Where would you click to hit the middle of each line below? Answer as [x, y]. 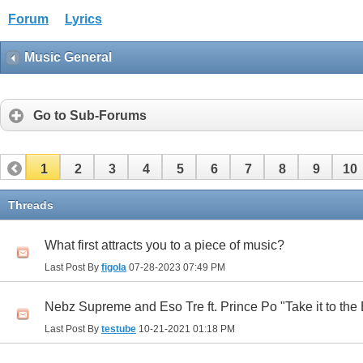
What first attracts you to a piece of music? [164, 246]
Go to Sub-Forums [90, 115]
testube [119, 329]
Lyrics [83, 19]
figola [114, 268]
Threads [31, 205]
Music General [68, 57]
